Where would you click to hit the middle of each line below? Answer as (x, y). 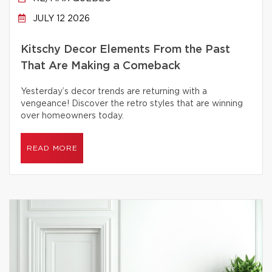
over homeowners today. (72, 116)
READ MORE (52, 148)
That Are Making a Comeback (100, 66)
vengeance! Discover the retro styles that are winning (132, 104)
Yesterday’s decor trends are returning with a (114, 92)
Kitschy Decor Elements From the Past (125, 50)
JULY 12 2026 (60, 19)
